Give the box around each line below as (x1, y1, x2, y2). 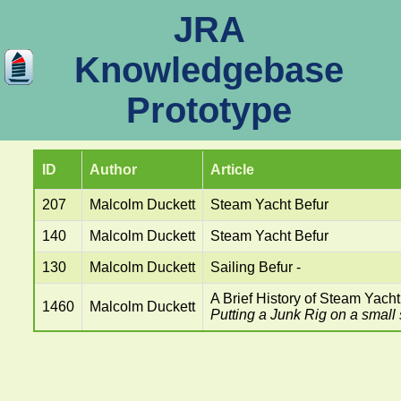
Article (209, 162, 254, 177)
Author (89, 162, 137, 177)
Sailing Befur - (209, 260, 301, 275)
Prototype (126, 90, 292, 130)
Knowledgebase (74, 50, 344, 90)
